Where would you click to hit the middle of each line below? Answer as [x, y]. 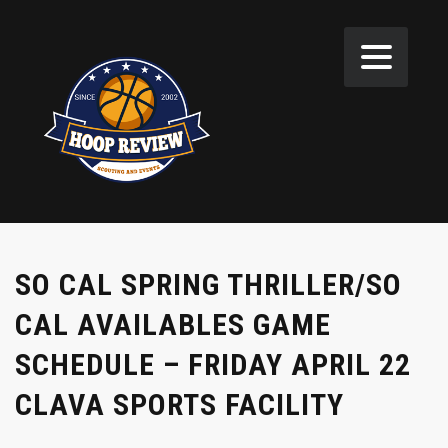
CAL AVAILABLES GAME [173, 324]
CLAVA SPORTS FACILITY [179, 404]
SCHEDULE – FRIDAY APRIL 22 [213, 364]
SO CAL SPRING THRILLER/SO [208, 284]
